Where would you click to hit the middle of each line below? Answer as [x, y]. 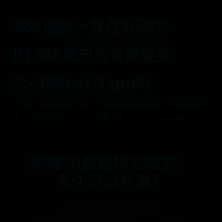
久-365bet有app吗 [82, 83]
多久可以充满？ [111, 182]
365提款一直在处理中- [93, 27]
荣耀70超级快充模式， [111, 163]
